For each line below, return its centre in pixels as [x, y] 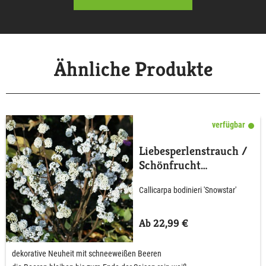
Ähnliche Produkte [133, 69]
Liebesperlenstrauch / [193, 151]
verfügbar [229, 124]
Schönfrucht [170, 165]
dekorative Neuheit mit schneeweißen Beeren [87, 253]
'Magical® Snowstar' [190, 179]
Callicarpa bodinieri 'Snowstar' [188, 190]
